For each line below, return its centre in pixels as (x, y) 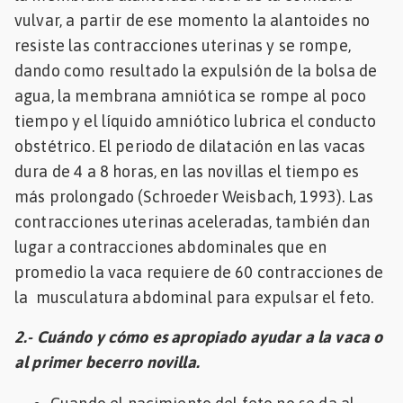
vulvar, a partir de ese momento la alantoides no (193, 20)
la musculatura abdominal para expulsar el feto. (194, 297)
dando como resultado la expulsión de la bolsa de (196, 70)
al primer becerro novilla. (107, 362)
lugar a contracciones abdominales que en (170, 246)
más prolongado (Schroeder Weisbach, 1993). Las (194, 196)
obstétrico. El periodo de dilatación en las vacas (190, 146)
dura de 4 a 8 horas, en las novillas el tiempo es (187, 171)
